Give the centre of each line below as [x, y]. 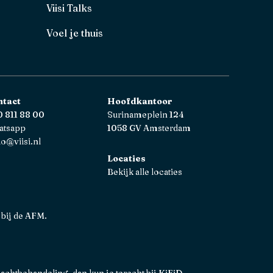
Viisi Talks [69, 8]
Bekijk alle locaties [145, 172]
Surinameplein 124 [146, 114]
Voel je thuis [75, 33]
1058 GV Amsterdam [149, 128]
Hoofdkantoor [140, 101]
